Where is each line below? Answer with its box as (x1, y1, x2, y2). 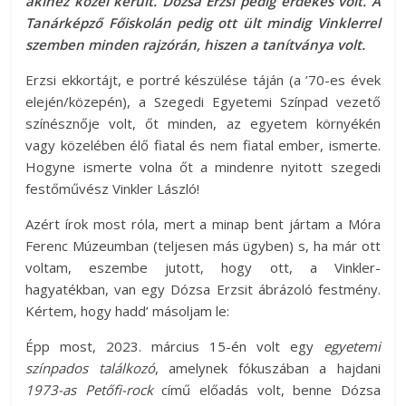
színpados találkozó (25, 359, 155, 378)
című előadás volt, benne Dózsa (152, 381, 381, 400)
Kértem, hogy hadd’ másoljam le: (25, 302, 237, 321)
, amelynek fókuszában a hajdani (154, 359, 381, 378)
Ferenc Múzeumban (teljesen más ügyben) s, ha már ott (25, 237, 381, 256)
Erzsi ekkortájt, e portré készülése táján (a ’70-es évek (25, 71, 381, 90)
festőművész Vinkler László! (25, 179, 200, 198)
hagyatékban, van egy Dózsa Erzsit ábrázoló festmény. (25, 280, 381, 299)
